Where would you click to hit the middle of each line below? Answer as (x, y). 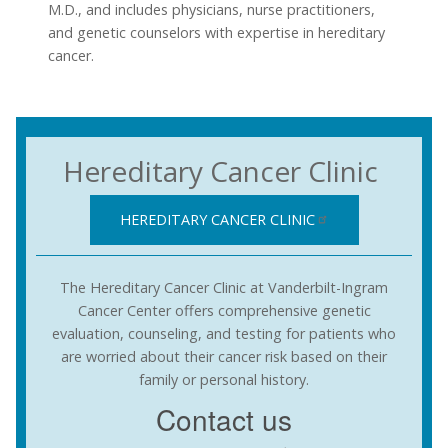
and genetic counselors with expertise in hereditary (216, 33)
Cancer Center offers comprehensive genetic (224, 310)
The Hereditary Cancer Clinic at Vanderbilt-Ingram (224, 287)
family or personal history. (224, 379)
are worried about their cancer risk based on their (224, 356)
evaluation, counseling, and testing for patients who (224, 333)
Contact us (224, 419)
